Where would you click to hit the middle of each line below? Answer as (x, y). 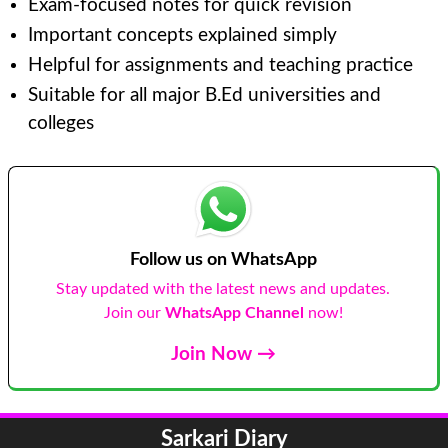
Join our (134, 312)
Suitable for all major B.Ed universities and (204, 95)
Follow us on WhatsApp (223, 259)
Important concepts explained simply (182, 35)
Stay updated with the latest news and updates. (223, 288)
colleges (61, 123)
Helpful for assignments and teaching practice (220, 65)
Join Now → (223, 354)
